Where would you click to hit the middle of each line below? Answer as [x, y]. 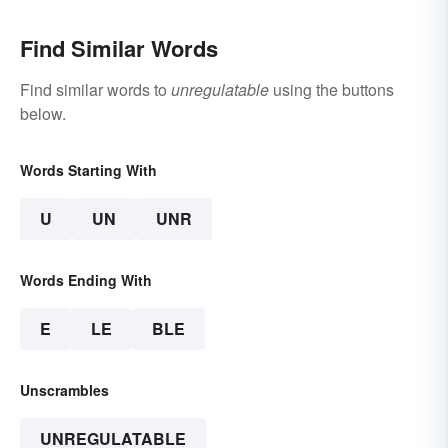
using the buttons [331, 90]
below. [43, 114]
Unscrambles [64, 390]
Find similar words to [95, 90]
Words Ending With [86, 280]
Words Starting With [88, 170]
